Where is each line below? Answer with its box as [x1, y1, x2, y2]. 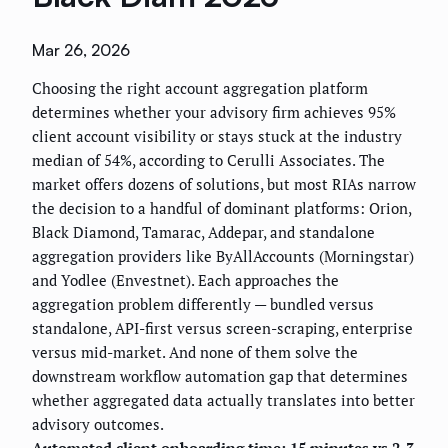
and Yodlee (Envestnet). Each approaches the [32, 270, 339, 291]
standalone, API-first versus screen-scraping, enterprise [32, 318, 413, 339]
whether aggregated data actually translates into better [32, 390, 415, 411]
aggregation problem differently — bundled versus [32, 294, 374, 315]
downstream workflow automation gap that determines [32, 366, 408, 387]
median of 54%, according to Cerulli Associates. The [32, 150, 385, 171]
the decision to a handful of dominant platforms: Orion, [32, 198, 411, 219]
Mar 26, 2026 [32, 40, 130, 61]
